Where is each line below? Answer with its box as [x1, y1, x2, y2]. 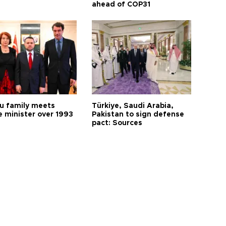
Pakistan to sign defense [92, 110, 185, 118]
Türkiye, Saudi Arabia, [92, 102, 174, 109]
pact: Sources [92, 119, 143, 127]
